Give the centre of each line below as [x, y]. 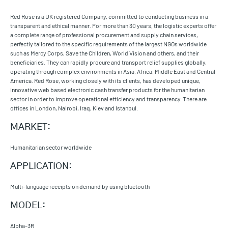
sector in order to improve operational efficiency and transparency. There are [108, 99]
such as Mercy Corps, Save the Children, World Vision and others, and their [105, 53]
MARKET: [30, 127]
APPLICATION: [42, 167]
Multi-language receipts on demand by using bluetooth [80, 187]
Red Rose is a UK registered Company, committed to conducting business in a [109, 17]
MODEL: [29, 206]
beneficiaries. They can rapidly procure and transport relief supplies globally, [108, 62]
